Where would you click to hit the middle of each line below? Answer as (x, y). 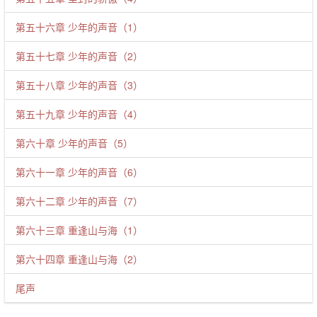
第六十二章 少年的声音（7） (79, 201)
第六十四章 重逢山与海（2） (79, 259)
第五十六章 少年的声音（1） (79, 27)
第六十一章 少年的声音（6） (79, 172)
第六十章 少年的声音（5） (74, 143)
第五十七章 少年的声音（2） (79, 56)
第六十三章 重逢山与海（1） (79, 230)
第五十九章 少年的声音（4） (79, 114)
